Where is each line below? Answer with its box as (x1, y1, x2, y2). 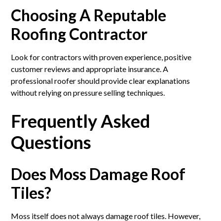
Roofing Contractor (11, 24, 148, 43)
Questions (11, 131, 92, 153)
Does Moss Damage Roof (11, 164, 186, 184)
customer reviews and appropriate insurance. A (11, 64, 169, 74)
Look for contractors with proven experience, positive (11, 52, 192, 62)
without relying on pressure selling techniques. (11, 87, 165, 97)
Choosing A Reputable (11, 5, 167, 25)
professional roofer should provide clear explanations (11, 75, 190, 85)
